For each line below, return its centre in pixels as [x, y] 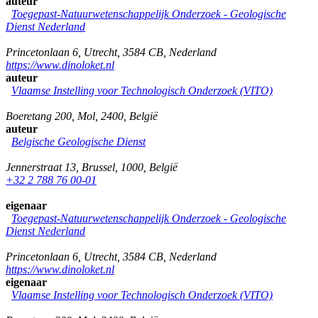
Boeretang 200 [39, 116]
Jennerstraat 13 [41, 167]
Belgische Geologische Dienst [78, 141]
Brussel [98, 167]
